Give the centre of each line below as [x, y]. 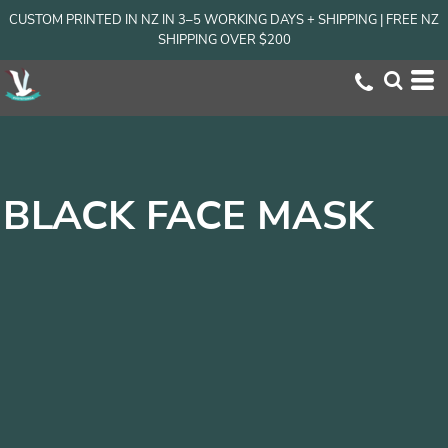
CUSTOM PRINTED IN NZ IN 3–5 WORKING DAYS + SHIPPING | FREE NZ [224, 20]
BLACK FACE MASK [188, 216]
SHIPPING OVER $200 [224, 40]
